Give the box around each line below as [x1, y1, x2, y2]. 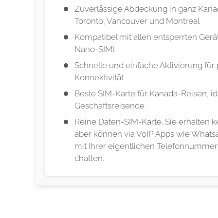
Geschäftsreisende [74, 100, 145, 110]
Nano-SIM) [74, 44, 114, 54]
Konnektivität [74, 72, 124, 82]
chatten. [74, 153, 104, 163]
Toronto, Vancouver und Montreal [74, 16, 200, 26]
